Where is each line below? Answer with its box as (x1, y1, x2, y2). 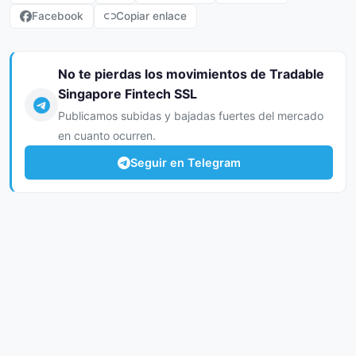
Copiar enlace (116, 10, 187, 22)
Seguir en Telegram (130, 156, 241, 169)
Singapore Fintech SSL (58, 86, 197, 102)
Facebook (32, 10, 83, 22)
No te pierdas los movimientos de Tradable (58, 66, 324, 82)
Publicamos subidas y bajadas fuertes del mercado (58, 109, 323, 122)
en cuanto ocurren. (58, 129, 156, 142)
